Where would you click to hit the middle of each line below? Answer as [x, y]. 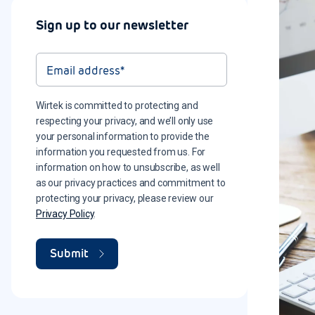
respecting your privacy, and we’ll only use [125, 121]
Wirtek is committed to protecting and [117, 105]
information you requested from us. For [121, 152]
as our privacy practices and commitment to [131, 183]
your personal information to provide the [123, 136]
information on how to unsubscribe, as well [128, 167]
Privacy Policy [65, 214]
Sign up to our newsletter [112, 25]
